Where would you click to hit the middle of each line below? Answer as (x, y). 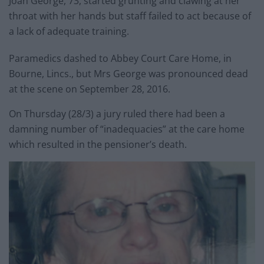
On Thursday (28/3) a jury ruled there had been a (117, 113)
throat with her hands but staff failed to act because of (130, 16)
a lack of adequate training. (69, 31)
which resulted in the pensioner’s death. (98, 144)
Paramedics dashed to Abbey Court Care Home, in (120, 58)
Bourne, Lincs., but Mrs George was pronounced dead (128, 73)
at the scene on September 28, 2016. (90, 89)
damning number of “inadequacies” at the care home (127, 129)
